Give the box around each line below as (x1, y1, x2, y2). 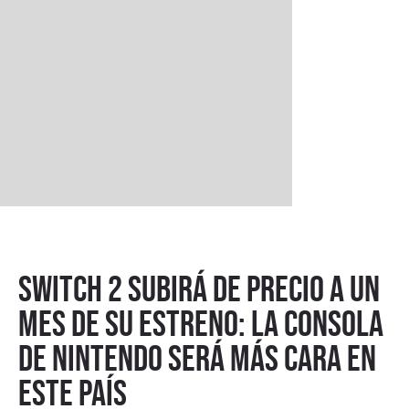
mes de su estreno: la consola (18, 303, 383, 344)
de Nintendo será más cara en (18, 338, 376, 379)
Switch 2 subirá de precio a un (18, 268, 380, 309)
